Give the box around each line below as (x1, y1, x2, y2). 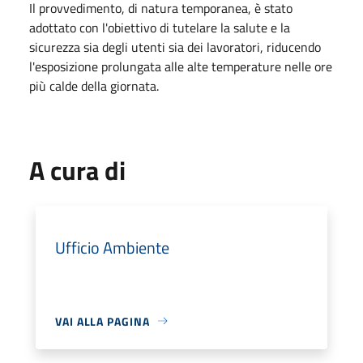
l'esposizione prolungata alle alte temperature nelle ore (29, 56, 332, 76)
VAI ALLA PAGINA (55, 312, 150, 330)
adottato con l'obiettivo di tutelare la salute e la (29, 17, 290, 37)
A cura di (29, 150, 126, 190)
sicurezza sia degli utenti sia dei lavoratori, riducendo (29, 36, 321, 57)
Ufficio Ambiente (55, 234, 169, 260)
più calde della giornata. (29, 75, 159, 96)
